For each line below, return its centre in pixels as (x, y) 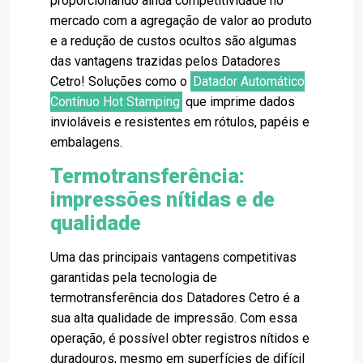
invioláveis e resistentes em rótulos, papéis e (180, 122)
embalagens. (86, 143)
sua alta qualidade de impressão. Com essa (174, 318)
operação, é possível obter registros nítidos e (180, 339)
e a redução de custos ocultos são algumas (173, 41)
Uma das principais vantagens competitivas (173, 258)
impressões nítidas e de (162, 200)
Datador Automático (249, 82)
